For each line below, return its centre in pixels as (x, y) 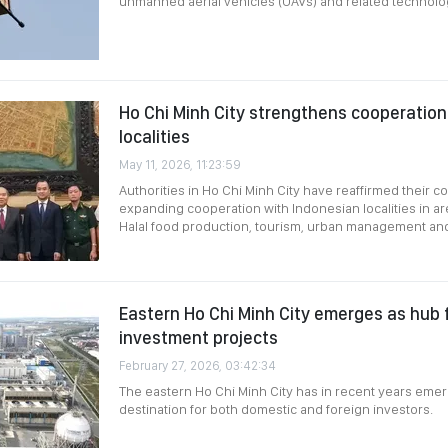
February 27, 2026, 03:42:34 (197, 365)
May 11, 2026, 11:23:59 (180, 164)
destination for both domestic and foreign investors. (276, 409)
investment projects (198, 337)
